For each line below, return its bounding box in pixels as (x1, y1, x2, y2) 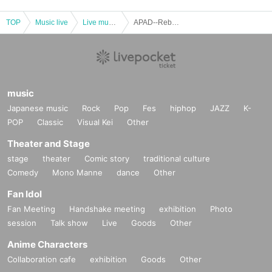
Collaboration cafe (7, 254, 76, 264)
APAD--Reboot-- (172, 18, 179, 27)
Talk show (50, 217, 88, 228)
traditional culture (143, 153, 210, 163)
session (7, 217, 36, 228)
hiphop (170, 103, 196, 113)
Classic (37, 117, 63, 127)
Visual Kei (77, 117, 113, 127)
